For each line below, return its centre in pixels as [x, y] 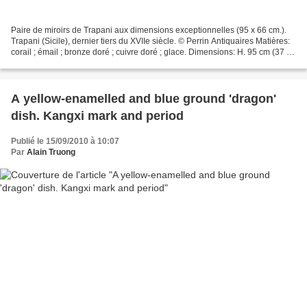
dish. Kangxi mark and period [97, 116]
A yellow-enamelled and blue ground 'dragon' [144, 99]
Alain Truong [51, 152]
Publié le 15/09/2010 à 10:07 [65, 142]
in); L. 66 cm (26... [44, 63]
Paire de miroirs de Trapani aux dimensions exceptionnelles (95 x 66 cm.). [149, 30]
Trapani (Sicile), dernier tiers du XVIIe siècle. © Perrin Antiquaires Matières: [150, 41]
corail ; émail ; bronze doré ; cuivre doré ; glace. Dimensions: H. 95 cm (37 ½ [152, 52]
